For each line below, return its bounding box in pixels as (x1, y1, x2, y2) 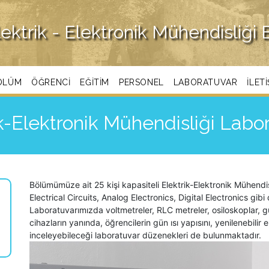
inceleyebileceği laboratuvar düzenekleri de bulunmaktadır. (29, 230, 261, 240)
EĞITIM (80, 77, 109, 87)
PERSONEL (118, 77, 164, 87)
